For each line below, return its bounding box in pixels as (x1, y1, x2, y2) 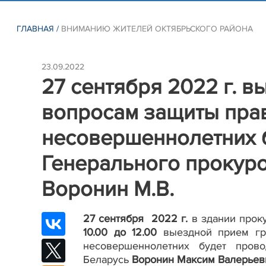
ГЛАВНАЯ (17, 24, 55, 34)
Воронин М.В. (42, 176, 174, 202)
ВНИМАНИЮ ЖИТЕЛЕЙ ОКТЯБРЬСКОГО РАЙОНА (61, 24, 254, 34)
